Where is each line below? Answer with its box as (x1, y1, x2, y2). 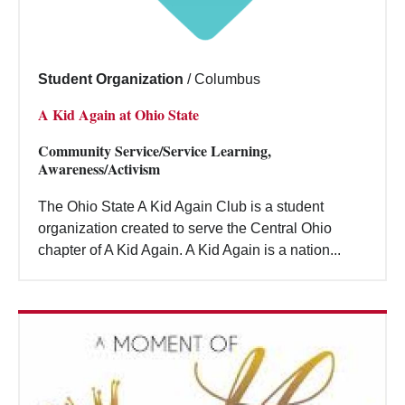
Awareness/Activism (38, 157, 160, 179)
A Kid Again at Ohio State (38, 103, 199, 125)
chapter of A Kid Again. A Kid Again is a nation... (38, 241, 341, 258)
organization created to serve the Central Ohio (38, 220, 332, 236)
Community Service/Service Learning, (38, 139, 271, 161)
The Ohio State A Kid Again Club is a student (38, 198, 324, 214)
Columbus (194, 71, 260, 87)
